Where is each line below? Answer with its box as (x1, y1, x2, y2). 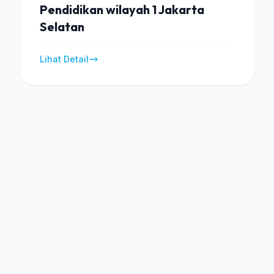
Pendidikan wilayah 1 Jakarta (40, 2, 204, 17)
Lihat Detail (40, 54, 89, 64)
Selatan (40, 19, 84, 34)
